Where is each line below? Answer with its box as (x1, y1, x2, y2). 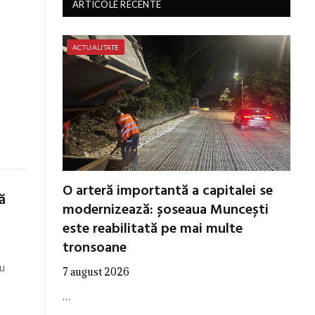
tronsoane (63, 236, 127, 259)
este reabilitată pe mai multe (63, 217, 243, 240)
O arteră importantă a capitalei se (63, 179, 273, 202)
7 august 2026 (63, 264, 129, 278)
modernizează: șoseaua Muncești (63, 198, 269, 221)
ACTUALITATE (72, 43, 120, 51)
